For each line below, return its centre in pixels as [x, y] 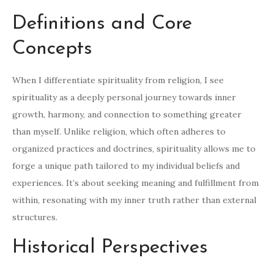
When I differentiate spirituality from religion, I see [118, 80]
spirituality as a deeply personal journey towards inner [124, 98]
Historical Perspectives [110, 248]
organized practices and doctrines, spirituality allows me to [134, 149]
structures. [35, 217]
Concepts [52, 49]
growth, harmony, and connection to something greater [127, 115]
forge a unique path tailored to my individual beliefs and [126, 166]
